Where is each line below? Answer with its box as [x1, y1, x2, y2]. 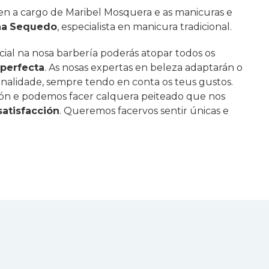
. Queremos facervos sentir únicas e [59, 105, 229, 117]
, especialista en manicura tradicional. [57, 21, 232, 33]
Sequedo [10, 21, 58, 33]
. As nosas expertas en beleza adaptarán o [44, 62, 243, 74]
